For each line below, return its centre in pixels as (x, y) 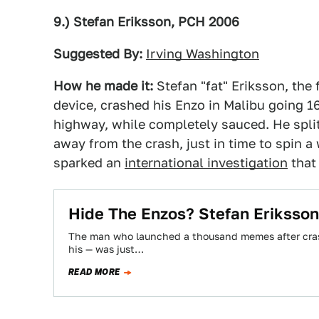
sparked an (89, 162)
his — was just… (106, 249)
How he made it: (103, 85)
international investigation (206, 162)
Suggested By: (98, 53)
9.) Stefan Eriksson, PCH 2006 (146, 21)
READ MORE (94, 272)
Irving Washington (203, 53)
